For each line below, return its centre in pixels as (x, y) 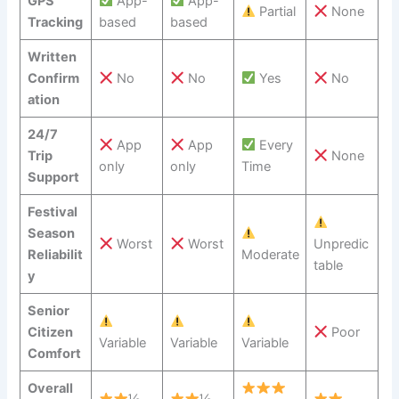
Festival (52, 212)
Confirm (53, 78)
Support (53, 177)
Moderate (270, 254)
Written (52, 57)
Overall (50, 388)
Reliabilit (55, 254)
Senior (48, 310)
